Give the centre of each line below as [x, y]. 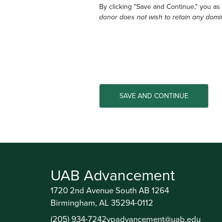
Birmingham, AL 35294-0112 [102, 203]
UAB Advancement [113, 175]
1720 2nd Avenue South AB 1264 [110, 191]
